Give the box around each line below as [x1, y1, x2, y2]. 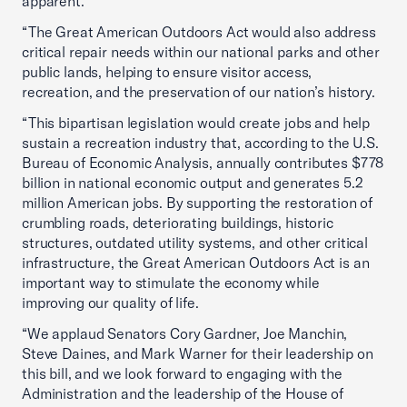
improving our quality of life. [22, 293, 199, 313]
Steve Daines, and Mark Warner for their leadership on [22, 344, 373, 363]
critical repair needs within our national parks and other [22, 43, 380, 62]
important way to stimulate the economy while [22, 273, 320, 293]
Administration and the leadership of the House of [22, 384, 343, 403]
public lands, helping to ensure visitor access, [22, 63, 313, 82]
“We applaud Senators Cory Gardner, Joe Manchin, [22, 324, 348, 343]
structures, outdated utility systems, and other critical [22, 233, 368, 253]
